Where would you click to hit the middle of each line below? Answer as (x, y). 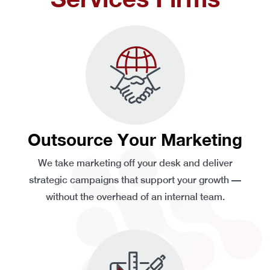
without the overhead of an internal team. (135, 196)
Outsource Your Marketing (135, 139)
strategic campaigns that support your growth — (135, 180)
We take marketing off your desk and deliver (135, 163)
